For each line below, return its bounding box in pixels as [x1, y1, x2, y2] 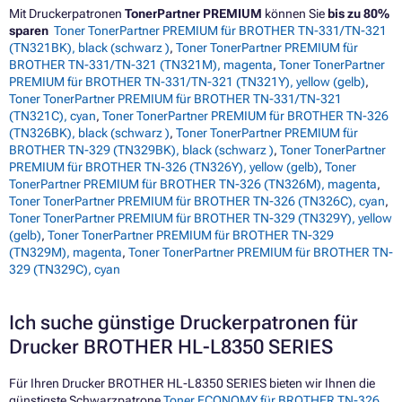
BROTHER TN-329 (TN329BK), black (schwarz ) [9, 143, 274, 158]
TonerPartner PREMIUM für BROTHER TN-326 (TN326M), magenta [9, 177, 377, 192]
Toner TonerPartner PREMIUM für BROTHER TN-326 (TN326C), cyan [9, 194, 385, 209]
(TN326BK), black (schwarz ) [9, 126, 170, 141]
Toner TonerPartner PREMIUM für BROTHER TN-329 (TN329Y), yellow [9, 211, 392, 226]
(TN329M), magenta [9, 245, 122, 260]
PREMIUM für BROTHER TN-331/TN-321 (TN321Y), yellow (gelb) [9, 74, 365, 90]
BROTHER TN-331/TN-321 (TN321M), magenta [9, 57, 273, 73]
